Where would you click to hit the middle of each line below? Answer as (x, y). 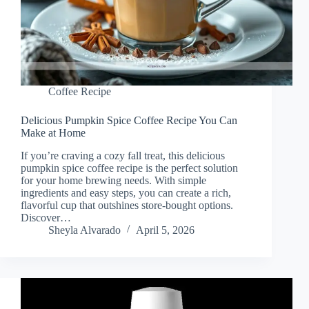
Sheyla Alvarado (84, 230)
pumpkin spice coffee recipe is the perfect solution (129, 168)
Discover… (46, 218)
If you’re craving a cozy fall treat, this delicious (123, 156)
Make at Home (53, 133)
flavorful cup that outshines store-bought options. (127, 206)
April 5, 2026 (165, 230)
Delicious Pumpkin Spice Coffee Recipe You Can (129, 121)
